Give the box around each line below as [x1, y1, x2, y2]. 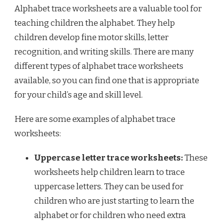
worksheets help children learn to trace [34, 167, 185, 178]
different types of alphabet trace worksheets [14, 61, 183, 72]
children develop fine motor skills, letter [14, 32, 168, 43]
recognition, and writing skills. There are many [14, 47, 194, 57]
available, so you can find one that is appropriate [14, 75, 199, 86]
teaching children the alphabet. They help [14, 18, 175, 29]
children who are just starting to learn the [34, 196, 194, 207]
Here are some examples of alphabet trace [14, 114, 175, 125]
